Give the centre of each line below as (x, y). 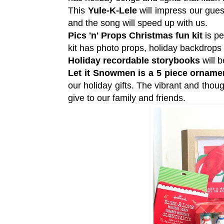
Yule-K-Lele (112, 10)
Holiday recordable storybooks (134, 60)
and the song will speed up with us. (139, 23)
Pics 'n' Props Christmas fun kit (135, 35)
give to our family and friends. (127, 98)
